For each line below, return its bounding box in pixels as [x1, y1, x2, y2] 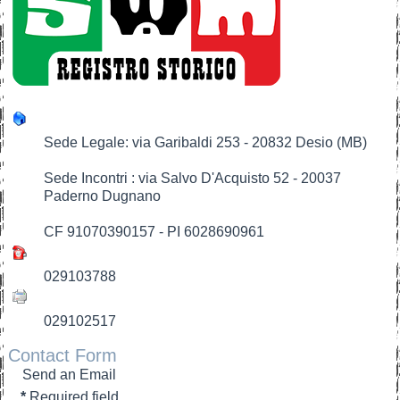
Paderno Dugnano [44, 188, 162, 204]
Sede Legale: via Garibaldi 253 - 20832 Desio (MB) [44, 135, 368, 151]
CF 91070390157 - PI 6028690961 [44, 224, 265, 240]
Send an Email [22, 366, 117, 382]
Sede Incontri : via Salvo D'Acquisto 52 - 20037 [44, 171, 342, 187]
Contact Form [8, 345, 118, 365]
